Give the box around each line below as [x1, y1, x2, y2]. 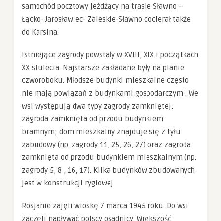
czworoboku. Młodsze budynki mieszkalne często [22, 76, 189, 85]
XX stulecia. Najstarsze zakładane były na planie [22, 63, 184, 72]
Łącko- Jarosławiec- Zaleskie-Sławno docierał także [22, 15, 191, 24]
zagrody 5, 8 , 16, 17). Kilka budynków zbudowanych [22, 166, 195, 175]
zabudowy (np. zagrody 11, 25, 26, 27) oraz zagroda [22, 140, 191, 149]
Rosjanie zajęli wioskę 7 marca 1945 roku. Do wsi [22, 201, 188, 210]
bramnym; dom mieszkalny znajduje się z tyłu [22, 127, 181, 136]
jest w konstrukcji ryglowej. [22, 179, 115, 187]
